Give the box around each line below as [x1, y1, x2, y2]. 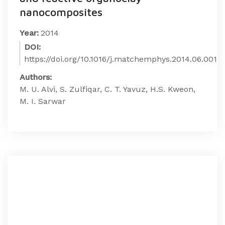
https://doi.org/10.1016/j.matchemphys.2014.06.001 [24, 54, 217, 64]
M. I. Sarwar [20, 96, 66, 106]
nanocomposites [20, 6, 102, 19]
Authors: [20, 72, 52, 82]
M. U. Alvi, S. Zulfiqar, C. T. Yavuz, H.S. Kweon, [20, 84, 195, 94]
